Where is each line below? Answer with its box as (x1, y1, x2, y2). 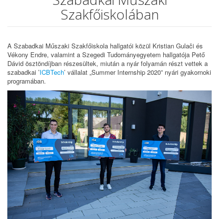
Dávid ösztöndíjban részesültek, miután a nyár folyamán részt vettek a (7, 59, 208, 68)
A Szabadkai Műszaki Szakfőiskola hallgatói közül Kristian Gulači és (7, 41, 203, 50)
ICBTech (40, 67, 64, 77)
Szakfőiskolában (60, 5, 159, 23)
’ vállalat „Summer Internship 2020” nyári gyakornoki (64, 67, 211, 77)
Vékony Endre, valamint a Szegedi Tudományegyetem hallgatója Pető (7, 50, 205, 59)
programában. (7, 76, 46, 86)
